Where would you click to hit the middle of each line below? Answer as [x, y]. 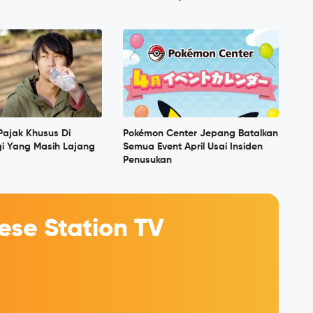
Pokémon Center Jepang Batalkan [200, 133]
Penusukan [147, 160]
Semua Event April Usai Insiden [192, 146]
